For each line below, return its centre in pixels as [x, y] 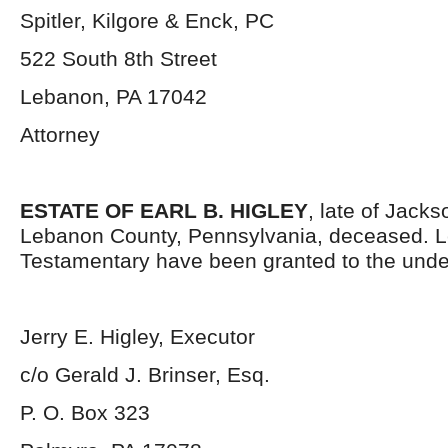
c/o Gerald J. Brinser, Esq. [145, 374]
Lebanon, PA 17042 [113, 96]
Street [185, 58]
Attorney [60, 134]
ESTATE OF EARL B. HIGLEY [164, 210]
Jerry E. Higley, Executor [137, 336]
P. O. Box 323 [85, 412]
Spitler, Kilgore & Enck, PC [147, 20]
